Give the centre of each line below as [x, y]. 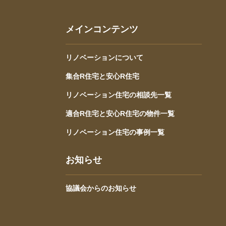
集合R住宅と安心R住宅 [102, 76]
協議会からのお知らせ [101, 188]
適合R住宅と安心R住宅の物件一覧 [120, 114]
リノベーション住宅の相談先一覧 [119, 95]
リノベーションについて [104, 58]
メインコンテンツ [102, 29]
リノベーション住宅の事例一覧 [115, 132]
